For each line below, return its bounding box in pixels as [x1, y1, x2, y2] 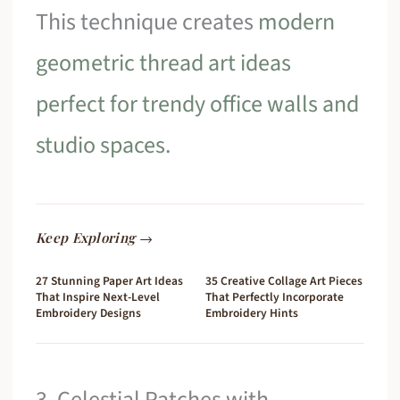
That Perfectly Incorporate [205, 287, 344, 305]
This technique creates [36, 5, 259, 39]
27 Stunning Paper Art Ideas [36, 271, 184, 289]
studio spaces [36, 129, 166, 162]
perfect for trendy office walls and [36, 87, 360, 121]
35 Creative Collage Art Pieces [205, 271, 362, 289]
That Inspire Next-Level [36, 287, 161, 305]
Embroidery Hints [205, 304, 298, 321]
